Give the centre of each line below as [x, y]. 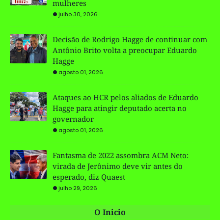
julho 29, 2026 [78, 188]
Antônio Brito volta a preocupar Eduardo [125, 50]
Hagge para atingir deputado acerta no [120, 108]
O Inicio [110, 212]
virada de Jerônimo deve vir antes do [118, 166]
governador [73, 119]
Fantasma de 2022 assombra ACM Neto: [121, 155]
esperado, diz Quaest [89, 177]
